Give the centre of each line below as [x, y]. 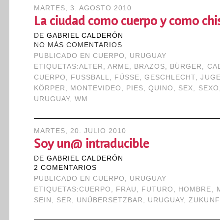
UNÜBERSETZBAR [110, 200]
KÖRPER [49, 88]
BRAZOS [150, 67]
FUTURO [158, 189]
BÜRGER [186, 67]
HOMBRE [195, 189]
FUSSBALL [88, 77]
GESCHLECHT [170, 77]
